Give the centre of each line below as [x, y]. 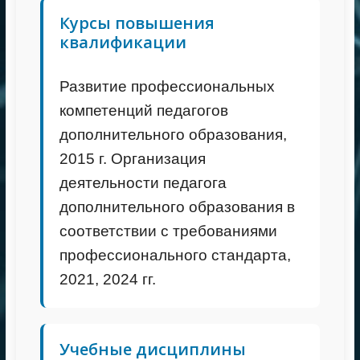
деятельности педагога [143, 183]
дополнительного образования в [177, 207]
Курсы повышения [137, 23]
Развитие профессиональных [167, 86]
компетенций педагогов [143, 110]
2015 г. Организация [132, 159]
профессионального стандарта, [175, 255]
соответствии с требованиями [168, 231]
